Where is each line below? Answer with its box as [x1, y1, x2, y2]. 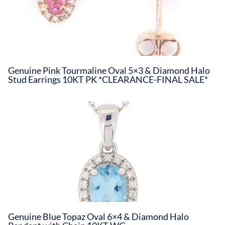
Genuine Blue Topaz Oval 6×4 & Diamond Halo [8, 211, 189, 222]
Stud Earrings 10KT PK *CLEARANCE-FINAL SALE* [8, 74, 208, 85]
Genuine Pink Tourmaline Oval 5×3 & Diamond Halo [8, 65, 210, 76]
